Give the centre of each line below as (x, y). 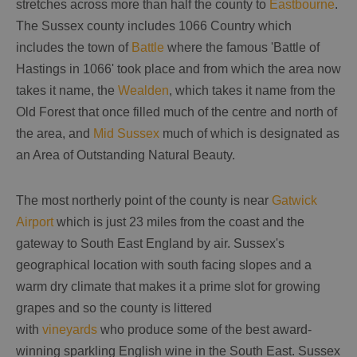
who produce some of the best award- (204, 329)
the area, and (55, 133)
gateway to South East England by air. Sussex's (150, 243)
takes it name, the (67, 90)
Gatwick (294, 200)
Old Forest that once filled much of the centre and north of (177, 112)
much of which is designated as (249, 133)
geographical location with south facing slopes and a (164, 265)
